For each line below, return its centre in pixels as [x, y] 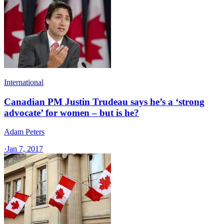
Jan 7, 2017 [25, 149]
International [24, 82]
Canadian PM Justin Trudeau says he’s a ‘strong [104, 101]
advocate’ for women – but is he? [71, 112]
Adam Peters [24, 132]
